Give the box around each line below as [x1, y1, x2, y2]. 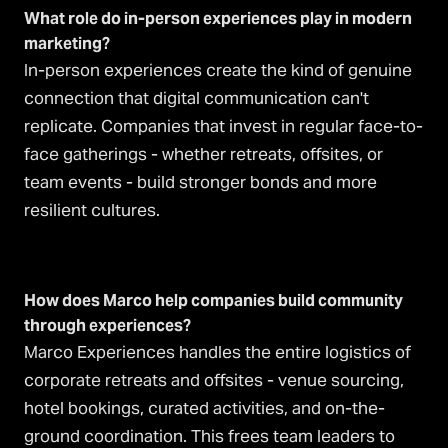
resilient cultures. [24, 199, 160, 222]
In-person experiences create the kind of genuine [24, 59, 412, 82]
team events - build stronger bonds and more [24, 171, 377, 194]
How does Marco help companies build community [24, 290, 403, 312]
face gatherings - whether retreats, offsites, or [24, 143, 383, 166]
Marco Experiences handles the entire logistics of [24, 341, 411, 364]
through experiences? [24, 315, 191, 337]
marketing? [24, 33, 110, 55]
